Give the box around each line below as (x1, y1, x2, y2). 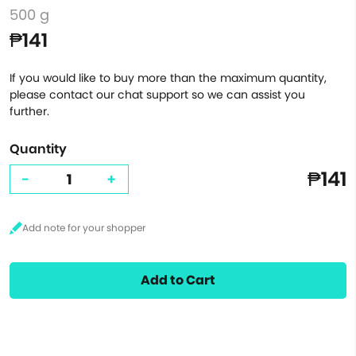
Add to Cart (141, 271, 215, 289)
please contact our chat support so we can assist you (10, 87, 305, 103)
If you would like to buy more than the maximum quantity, (10, 70, 327, 86)
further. (10, 103, 49, 119)
